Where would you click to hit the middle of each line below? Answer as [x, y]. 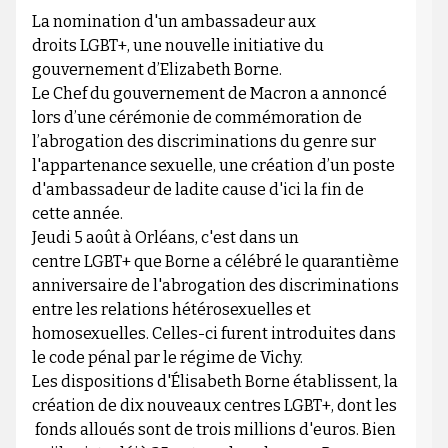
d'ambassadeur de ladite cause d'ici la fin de [197, 190]
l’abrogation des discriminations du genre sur [203, 142]
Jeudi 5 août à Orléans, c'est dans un [165, 238]
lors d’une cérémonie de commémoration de [196, 118]
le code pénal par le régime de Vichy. [167, 358]
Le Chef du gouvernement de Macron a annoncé [209, 94]
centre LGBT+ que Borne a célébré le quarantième [215, 262]
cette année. [77, 214]
